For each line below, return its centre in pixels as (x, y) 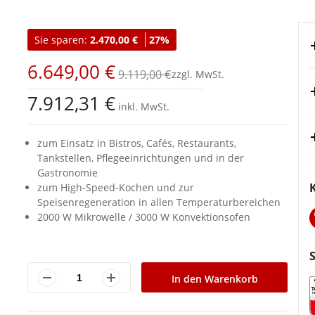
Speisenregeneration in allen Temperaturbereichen (159, 202)
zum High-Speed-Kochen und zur (116, 188)
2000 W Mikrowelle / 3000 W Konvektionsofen (144, 217)
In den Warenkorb (214, 278)
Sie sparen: (62, 40)
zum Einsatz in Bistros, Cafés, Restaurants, (137, 143)
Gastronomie (67, 173)
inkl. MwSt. (142, 107)
